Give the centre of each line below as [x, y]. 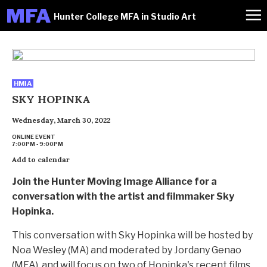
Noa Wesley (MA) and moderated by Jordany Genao [127, 250]
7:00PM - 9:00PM [38, 144]
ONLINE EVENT [34, 137]
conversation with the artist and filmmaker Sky [123, 196]
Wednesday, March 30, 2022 [61, 120]
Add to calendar [41, 159]
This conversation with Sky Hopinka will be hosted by [132, 235]
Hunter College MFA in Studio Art [125, 16]
